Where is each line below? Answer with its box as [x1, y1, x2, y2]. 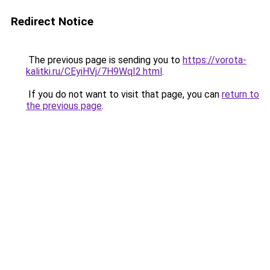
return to [222, 89, 259, 100]
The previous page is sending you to [26, 54, 183, 66]
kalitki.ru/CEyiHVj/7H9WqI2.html [26, 66, 162, 77]
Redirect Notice [11, 14, 93, 28]
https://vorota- [183, 54, 246, 66]
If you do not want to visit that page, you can [26, 89, 222, 100]
